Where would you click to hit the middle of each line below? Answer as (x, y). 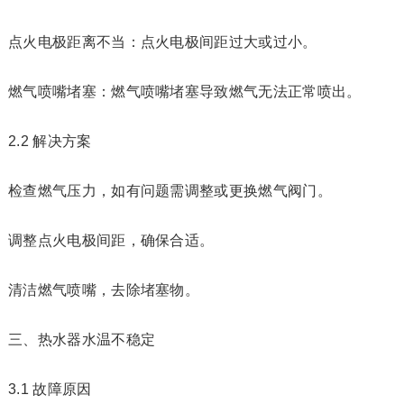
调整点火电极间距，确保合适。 (111, 240)
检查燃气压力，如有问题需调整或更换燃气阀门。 (170, 191)
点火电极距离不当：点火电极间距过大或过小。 (162, 42)
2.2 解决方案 (50, 141)
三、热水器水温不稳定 (82, 340)
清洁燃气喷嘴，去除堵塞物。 (104, 290)
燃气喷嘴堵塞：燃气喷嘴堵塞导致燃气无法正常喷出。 (184, 92)
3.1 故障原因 (50, 389)
